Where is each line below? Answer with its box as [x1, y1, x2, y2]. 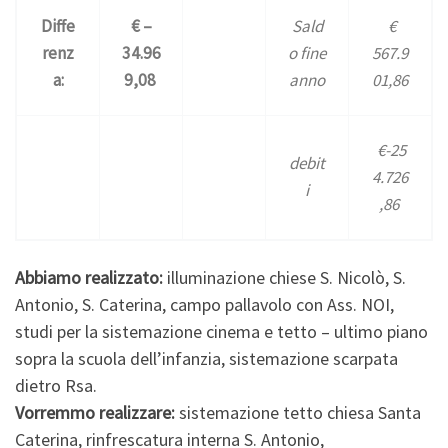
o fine [288, 42, 326, 65]
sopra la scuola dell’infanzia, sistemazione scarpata [15, 346, 398, 370]
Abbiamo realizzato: [15, 265, 163, 289]
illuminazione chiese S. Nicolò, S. [163, 265, 406, 289]
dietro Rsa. [15, 373, 97, 397]
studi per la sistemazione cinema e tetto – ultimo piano [15, 319, 428, 343]
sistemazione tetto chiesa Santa [175, 400, 421, 424]
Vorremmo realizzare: [15, 400, 175, 424]
